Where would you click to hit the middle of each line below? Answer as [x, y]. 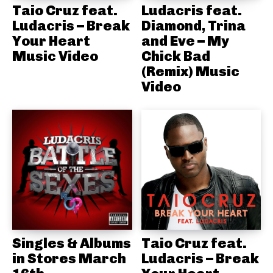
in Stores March [69, 258]
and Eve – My [185, 41]
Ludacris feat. [191, 11]
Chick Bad [175, 56]
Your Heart [51, 41]
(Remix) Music [190, 72]
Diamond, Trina [193, 26]
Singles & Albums [72, 243]
